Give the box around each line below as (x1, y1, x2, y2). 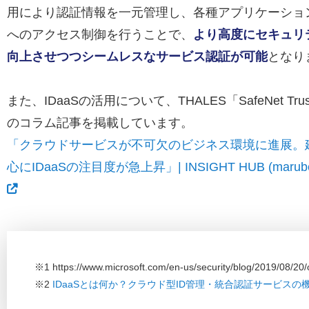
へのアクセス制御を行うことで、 (7, 28, 193, 41)
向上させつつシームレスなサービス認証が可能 (7, 50, 268, 63)
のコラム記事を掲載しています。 (7, 116, 193, 130)
